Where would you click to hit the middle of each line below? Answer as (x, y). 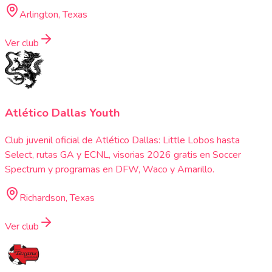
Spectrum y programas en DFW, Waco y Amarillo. (110, 170)
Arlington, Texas (53, 14)
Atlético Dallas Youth (63, 113)
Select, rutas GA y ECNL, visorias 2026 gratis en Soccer (123, 155)
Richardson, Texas (57, 198)
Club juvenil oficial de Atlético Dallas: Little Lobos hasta (122, 141)
